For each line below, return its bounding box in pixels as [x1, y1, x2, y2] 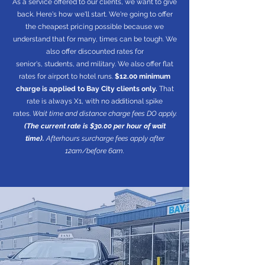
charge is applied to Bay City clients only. [15, 85, 157, 93]
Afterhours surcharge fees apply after [44, 134, 164, 143]
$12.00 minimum [115, 72, 170, 80]
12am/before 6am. [65, 147, 124, 155]
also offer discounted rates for [46, 47, 144, 56]
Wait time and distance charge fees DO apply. [32, 109, 177, 118]
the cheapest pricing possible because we [25, 22, 164, 31]
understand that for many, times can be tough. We [12, 35, 177, 43]
